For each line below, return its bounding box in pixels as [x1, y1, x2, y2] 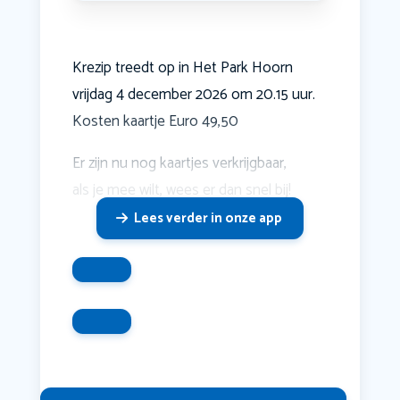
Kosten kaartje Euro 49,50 [71, 109, 238, 135]
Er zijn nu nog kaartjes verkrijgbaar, [71, 151, 287, 177]
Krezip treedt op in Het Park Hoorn [71, 55, 293, 81]
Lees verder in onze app [133, 207, 282, 230]
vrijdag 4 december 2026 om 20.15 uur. [71, 82, 315, 108]
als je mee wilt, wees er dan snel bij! [71, 178, 291, 204]
